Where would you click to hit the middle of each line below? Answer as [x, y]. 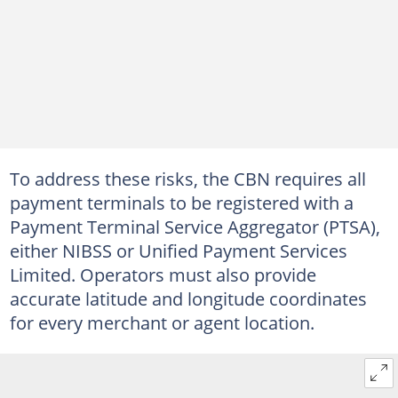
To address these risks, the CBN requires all [187, 179]
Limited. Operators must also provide [163, 275]
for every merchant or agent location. [162, 322]
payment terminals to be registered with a [181, 203]
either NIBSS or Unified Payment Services [178, 251]
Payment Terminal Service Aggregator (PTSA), [195, 227]
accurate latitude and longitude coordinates [188, 298]
